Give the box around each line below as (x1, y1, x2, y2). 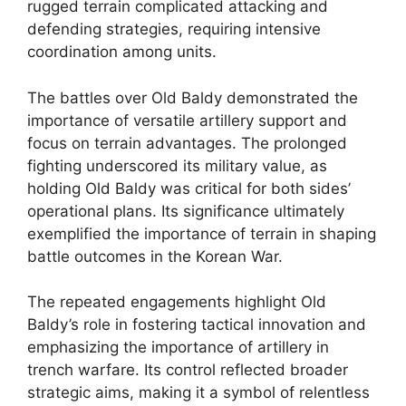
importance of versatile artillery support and (27, 111, 347, 130)
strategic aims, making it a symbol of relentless (27, 383, 370, 401)
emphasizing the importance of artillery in (27, 338, 329, 356)
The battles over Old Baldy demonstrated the (27, 88, 358, 107)
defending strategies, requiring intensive (27, 20, 321, 38)
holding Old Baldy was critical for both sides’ (27, 179, 351, 198)
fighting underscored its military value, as (27, 156, 327, 175)
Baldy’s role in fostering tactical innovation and (27, 315, 366, 333)
